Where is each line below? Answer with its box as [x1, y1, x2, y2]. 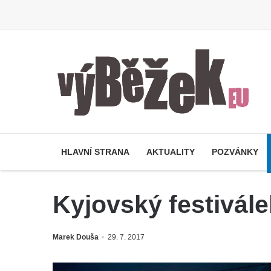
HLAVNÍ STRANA [61, 147, 129, 157]
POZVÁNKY [212, 147, 258, 157]
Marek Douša [53, 233, 99, 241]
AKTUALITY [146, 147, 195, 157]
